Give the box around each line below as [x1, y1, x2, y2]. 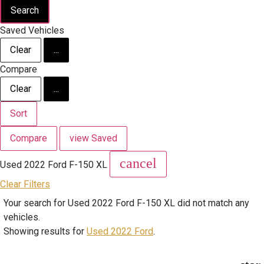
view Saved [70, 132, 117, 144]
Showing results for [4, 225, 87, 237]
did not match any [175, 197, 249, 209]
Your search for [4, 197, 68, 209]
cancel [120, 155, 157, 171]
